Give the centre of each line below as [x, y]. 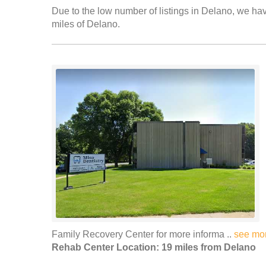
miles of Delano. [86, 24]
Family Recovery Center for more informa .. [143, 234]
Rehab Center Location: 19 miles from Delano [154, 247]
